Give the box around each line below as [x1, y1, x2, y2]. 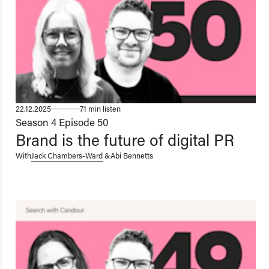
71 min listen [80, 104, 121, 114]
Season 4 [16, 115, 56, 129]
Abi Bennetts [110, 151, 153, 161]
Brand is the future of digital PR [16, 129, 234, 151]
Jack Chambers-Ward [31, 151, 103, 161]
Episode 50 [59, 115, 109, 129]
